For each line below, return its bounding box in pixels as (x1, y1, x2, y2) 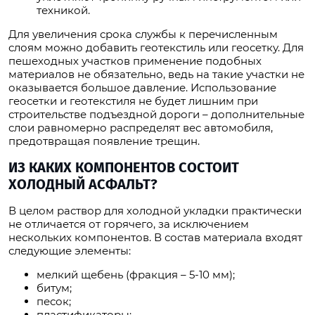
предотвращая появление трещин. (8, 134, 200, 148)
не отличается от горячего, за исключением (8, 217, 249, 231)
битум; (37, 281, 72, 295)
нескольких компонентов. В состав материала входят (8, 231, 302, 245)
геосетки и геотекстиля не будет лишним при (8, 94, 258, 108)
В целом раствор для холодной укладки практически (8, 204, 302, 218)
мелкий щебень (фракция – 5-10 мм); (37, 268, 235, 282)
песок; (37, 295, 71, 309)
